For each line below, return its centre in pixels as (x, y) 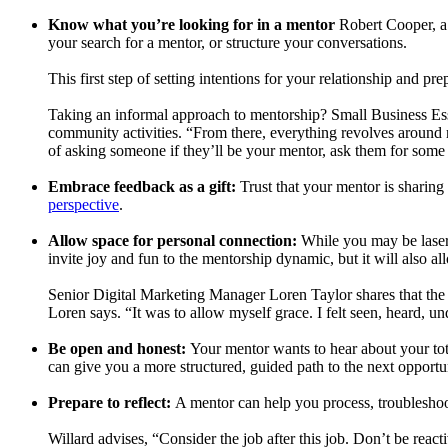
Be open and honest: (117, 349)
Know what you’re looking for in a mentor (191, 25)
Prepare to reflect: (109, 403)
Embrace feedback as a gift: (142, 187)
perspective (83, 205)
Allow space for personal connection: (172, 241)
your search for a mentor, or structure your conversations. (227, 43)
